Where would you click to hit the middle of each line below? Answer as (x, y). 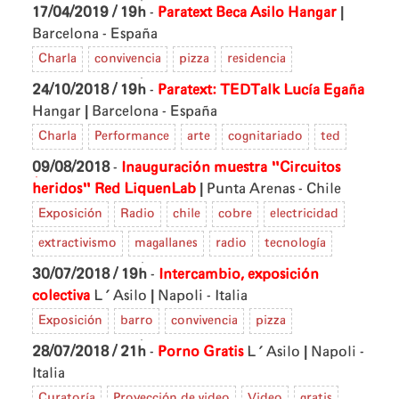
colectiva (61, 295)
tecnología (295, 243)
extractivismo (77, 243)
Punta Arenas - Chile (274, 188)
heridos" (61, 188)
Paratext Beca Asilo (221, 12)
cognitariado (265, 136)
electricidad (304, 213)
